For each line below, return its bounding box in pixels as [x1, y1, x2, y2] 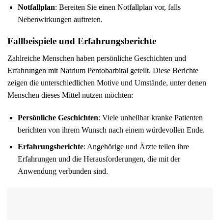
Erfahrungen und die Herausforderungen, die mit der [17, 155, 180, 164]
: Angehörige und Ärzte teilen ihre [83, 142, 189, 151]
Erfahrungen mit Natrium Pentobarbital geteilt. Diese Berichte [7, 66, 198, 75]
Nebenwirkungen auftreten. [17, 15, 103, 24]
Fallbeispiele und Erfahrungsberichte [7, 36, 156, 47]
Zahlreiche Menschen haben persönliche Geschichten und [7, 54, 186, 62]
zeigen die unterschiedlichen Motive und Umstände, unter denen [7, 78, 206, 87]
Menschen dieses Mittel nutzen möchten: [7, 90, 133, 99]
